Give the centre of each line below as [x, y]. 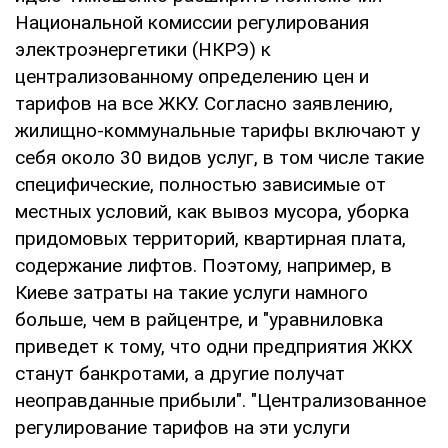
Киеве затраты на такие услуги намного [191, 292]
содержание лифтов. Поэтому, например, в [203, 265]
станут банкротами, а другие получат [180, 373]
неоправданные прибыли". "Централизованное [220, 400]
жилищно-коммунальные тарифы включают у [217, 130]
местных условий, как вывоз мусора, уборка [212, 211]
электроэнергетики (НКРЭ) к [143, 49]
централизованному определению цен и [192, 76]
